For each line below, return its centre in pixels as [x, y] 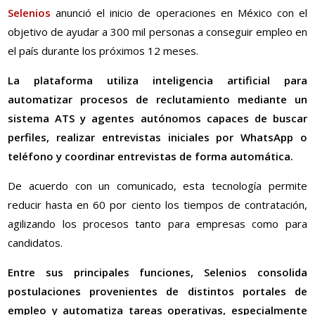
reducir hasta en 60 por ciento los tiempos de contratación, [157, 205]
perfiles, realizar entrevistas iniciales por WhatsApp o [157, 137]
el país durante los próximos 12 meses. [103, 51]
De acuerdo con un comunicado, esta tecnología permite [157, 186]
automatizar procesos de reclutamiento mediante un [157, 99]
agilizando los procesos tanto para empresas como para [157, 224]
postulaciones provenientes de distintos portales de [157, 291]
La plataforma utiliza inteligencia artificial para [157, 81]
